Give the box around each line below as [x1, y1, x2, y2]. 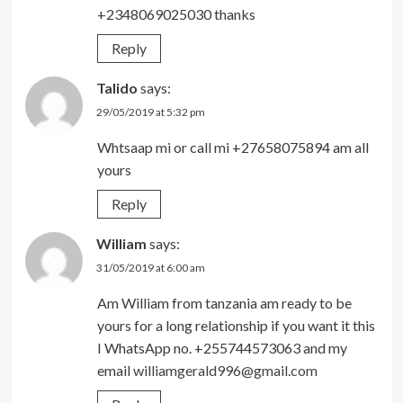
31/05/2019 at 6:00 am [95, 260, 205, 274]
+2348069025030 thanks [96, 4, 255, 22]
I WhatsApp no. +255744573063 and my [96, 338, 347, 356]
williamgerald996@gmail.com [132, 361, 318, 379]
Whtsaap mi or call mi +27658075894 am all [96, 138, 369, 156]
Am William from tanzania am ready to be [96, 293, 352, 311]
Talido [95, 78, 138, 96]
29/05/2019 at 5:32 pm [95, 104, 205, 119]
